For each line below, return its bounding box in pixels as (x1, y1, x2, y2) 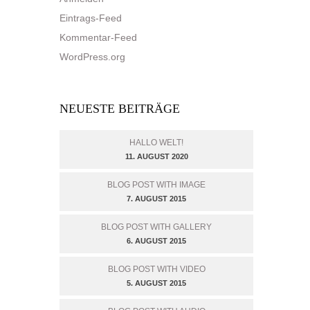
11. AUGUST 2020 (125, 152, 188, 161)
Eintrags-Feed (60, 12, 122, 24)
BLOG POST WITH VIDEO (107, 264, 206, 274)
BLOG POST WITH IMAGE (107, 180, 206, 190)
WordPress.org (60, 51, 125, 62)
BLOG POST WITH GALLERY (101, 222, 212, 232)
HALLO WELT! (129, 138, 183, 147)
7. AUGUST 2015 (127, 194, 186, 203)
